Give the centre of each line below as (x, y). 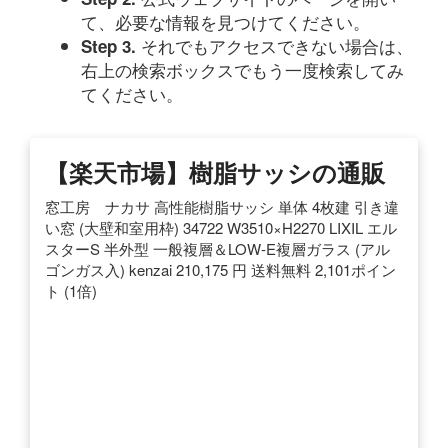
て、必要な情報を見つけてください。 (225, 21)
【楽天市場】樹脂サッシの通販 (215, 171)
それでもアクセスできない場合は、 (277, 45)
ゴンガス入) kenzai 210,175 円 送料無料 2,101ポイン (220, 269)
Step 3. (111, 45)
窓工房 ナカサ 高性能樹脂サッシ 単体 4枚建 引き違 (222, 206)
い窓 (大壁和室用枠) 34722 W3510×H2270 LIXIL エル (221, 227)
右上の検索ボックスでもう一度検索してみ (242, 69)
